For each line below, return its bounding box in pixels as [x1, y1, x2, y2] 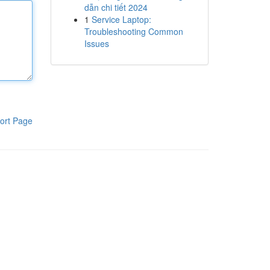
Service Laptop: [91, 13, 151, 25]
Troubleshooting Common [84, 25, 183, 37]
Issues [84, 37, 109, 49]
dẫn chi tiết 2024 [84, 1, 148, 13]
